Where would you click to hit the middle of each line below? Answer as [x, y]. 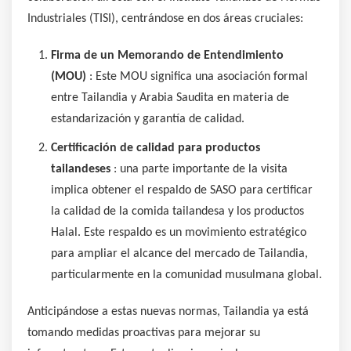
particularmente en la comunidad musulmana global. [186, 275]
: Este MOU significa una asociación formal [197, 76]
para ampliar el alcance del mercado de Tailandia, [179, 253]
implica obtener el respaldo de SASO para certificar [182, 190]
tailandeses [81, 169]
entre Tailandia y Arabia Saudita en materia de [170, 98]
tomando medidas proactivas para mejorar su [144, 333]
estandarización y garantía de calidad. [148, 119]
